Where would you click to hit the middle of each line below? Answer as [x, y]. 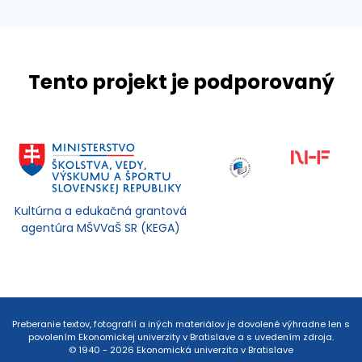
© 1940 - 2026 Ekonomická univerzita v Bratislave [181, 350]
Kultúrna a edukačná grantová [101, 211]
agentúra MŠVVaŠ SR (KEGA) [101, 228]
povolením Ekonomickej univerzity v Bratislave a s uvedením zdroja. [181, 337]
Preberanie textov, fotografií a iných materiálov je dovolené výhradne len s [181, 324]
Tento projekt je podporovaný [181, 82]
